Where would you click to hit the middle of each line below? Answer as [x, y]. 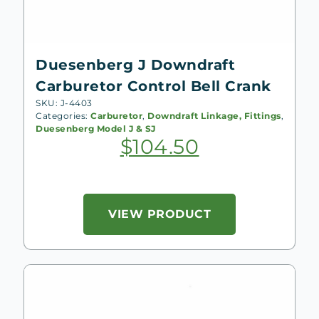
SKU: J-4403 [64, 103]
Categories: [63, 115]
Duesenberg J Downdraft [135, 64]
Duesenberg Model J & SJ [96, 128]
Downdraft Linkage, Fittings [214, 115]
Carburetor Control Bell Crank [153, 86]
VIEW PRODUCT [159, 214]
